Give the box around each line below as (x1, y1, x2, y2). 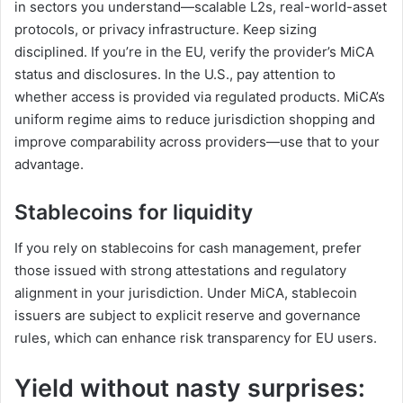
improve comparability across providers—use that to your (14, 132, 380, 150)
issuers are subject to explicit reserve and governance (14, 307, 361, 325)
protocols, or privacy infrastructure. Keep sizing (14, 20, 317, 38)
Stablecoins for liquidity (14, 199, 253, 225)
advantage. (14, 155, 84, 173)
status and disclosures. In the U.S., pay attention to (14, 65, 336, 83)
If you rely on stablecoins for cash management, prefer (14, 239, 362, 257)
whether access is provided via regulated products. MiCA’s (14, 87, 385, 105)
